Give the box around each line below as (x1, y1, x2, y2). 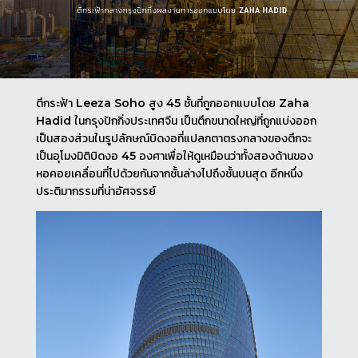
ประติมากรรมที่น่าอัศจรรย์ (35, 183, 156, 198)
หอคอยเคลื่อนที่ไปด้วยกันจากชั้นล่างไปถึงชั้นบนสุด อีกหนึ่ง (35, 165, 303, 181)
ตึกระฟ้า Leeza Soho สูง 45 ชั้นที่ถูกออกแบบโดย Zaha (35, 95, 309, 110)
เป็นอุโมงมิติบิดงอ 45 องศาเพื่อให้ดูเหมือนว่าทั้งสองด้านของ (35, 148, 313, 163)
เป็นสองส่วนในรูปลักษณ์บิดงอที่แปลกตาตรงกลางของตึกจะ (35, 130, 312, 145)
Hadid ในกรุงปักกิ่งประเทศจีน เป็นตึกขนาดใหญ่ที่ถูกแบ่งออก (35, 113, 316, 128)
